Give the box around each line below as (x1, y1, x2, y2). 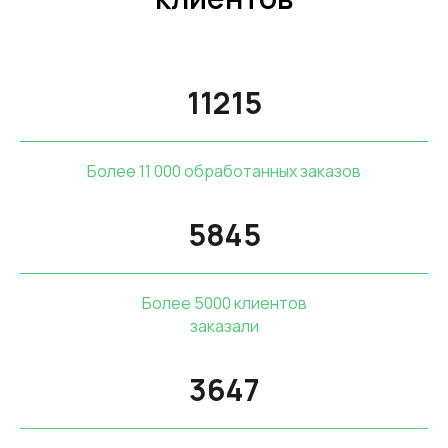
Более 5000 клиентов (141, 291, 307, 314)
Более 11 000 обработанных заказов (87, 159, 361, 182)
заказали (189, 314, 259, 337)
